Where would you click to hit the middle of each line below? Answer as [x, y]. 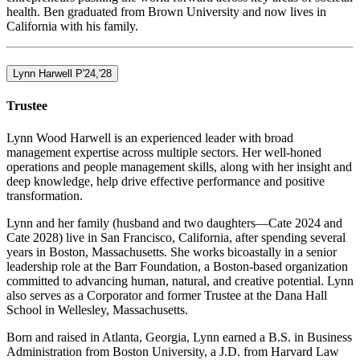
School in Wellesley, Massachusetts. [97, 309]
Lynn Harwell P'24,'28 [62, 73]
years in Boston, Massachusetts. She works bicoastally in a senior [172, 252]
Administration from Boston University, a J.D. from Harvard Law [173, 351]
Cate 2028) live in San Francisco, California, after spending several [176, 237]
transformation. [45, 195]
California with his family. [72, 27]
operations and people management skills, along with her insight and [179, 166]
